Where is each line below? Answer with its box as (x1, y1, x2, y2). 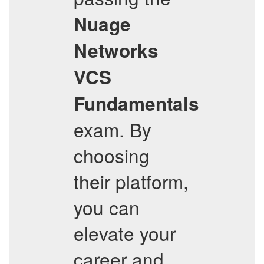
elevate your (74, 220, 176, 246)
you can (74, 194, 140, 220)
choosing (74, 142, 150, 169)
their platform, (74, 168, 189, 194)
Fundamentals (74, 90, 199, 117)
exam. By (74, 116, 151, 143)
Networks (74, 37, 159, 64)
